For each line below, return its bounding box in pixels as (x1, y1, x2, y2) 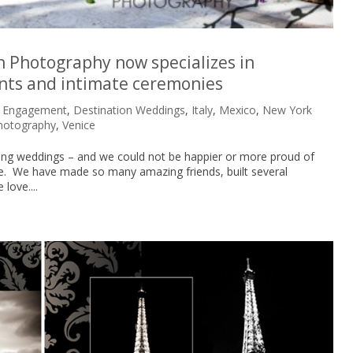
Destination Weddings (73, 102, 186, 118)
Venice (62, 117, 96, 133)
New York (262, 102, 313, 118)
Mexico (219, 102, 257, 118)
